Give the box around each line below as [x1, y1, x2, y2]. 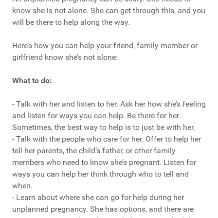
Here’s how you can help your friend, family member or [12, 41, 198, 51]
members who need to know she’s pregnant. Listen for [12, 158, 196, 167]
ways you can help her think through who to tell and [12, 169, 189, 179]
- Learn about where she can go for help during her [12, 193, 184, 202]
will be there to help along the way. [12, 18, 130, 27]
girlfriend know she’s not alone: [12, 53, 118, 62]
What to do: [12, 76, 52, 86]
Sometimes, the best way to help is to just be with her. [12, 123, 195, 132]
